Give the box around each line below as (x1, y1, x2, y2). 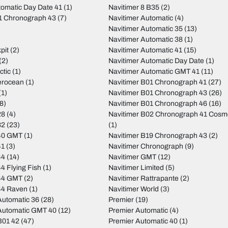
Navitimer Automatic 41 (108, 46, 182, 54)
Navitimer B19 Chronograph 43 (108, 132, 207, 140)
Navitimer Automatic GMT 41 (108, 68, 199, 76)
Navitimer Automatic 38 (108, 36, 183, 44)
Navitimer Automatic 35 (108, 25, 183, 33)
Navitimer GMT (108, 153, 156, 161)
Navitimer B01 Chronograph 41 (108, 78, 207, 87)
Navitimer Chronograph (108, 142, 183, 151)
